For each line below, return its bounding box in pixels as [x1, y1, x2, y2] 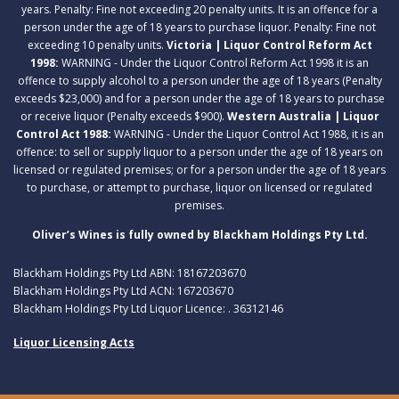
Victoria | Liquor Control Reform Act [166, 37, 372, 53]
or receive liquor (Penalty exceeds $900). [20, 108, 227, 124]
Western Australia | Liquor [226, 108, 379, 124]
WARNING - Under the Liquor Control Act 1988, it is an [113, 126, 384, 142]
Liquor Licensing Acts [13, 334, 134, 350]
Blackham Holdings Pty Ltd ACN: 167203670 [13, 282, 233, 298]
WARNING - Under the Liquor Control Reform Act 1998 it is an [61, 54, 369, 70]
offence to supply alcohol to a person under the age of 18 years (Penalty [17, 72, 382, 88]
